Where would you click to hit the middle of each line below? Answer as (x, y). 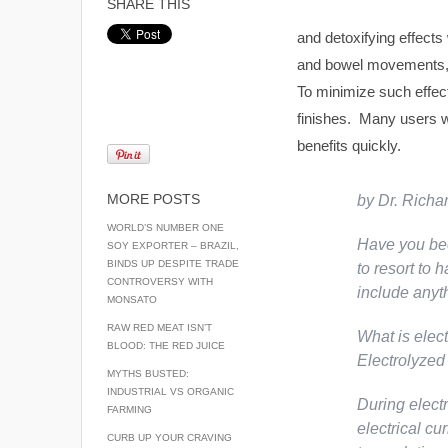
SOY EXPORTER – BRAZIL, (172, 245)
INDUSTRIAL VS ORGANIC (170, 391)
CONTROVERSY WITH (159, 281)
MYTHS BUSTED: (147, 373)
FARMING (129, 409)
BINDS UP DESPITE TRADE (172, 263)
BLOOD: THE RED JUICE (165, 345)
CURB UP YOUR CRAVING (169, 437)
